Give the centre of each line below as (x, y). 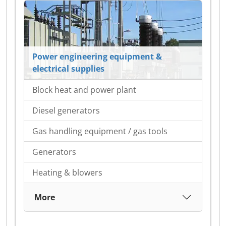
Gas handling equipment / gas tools (100, 131)
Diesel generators (66, 110)
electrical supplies (68, 69)
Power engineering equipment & (97, 56)
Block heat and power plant (84, 90)
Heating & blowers (67, 173)
